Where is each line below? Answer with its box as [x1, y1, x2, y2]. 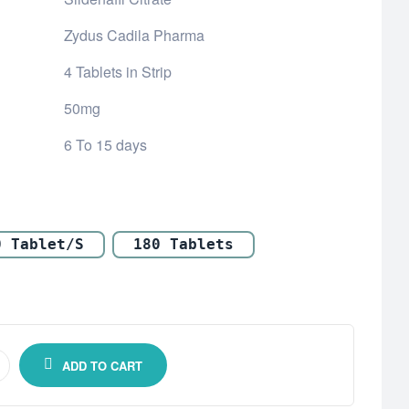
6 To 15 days [64, 134, 148, 156]
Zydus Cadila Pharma [64, 25, 205, 47]
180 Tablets [133, 236, 234, 254]
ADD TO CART [62, 356, 142, 374]
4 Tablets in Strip [64, 61, 173, 83]
